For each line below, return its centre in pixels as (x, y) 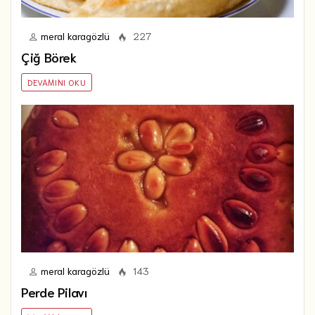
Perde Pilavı (54, 291)
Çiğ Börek (49, 57)
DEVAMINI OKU (57, 82)
